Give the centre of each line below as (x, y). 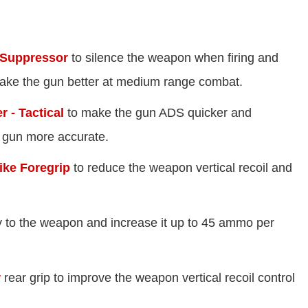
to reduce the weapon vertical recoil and (181, 168)
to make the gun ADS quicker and (158, 113)
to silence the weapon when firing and (173, 58)
